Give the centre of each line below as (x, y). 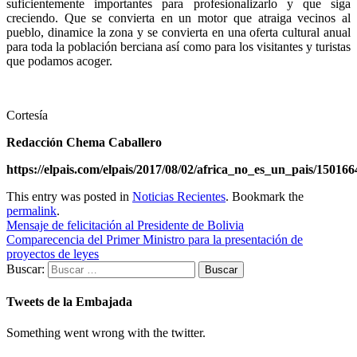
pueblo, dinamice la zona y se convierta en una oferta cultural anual (178, 32)
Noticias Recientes (179, 196)
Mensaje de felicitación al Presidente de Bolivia (125, 225)
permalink (31, 210)
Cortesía (27, 115)
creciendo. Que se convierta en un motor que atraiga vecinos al (178, 18)
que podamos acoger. (59, 61)
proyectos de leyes (53, 253)
